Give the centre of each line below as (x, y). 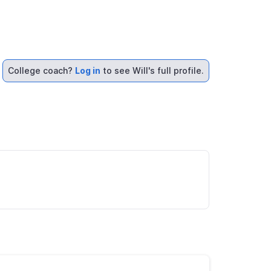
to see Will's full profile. (152, 70)
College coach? (41, 70)
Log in (88, 70)
